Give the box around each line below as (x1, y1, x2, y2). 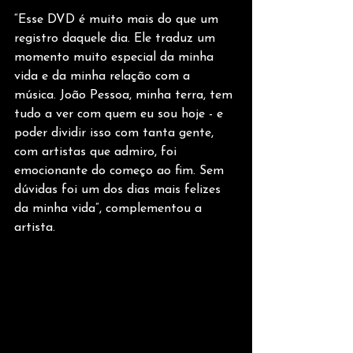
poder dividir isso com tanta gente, (14, 127, 217, 140)
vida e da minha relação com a (14, 70, 194, 84)
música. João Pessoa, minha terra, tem (14, 89, 236, 102)
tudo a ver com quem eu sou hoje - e (14, 108, 227, 121)
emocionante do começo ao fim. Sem (14, 165, 228, 178)
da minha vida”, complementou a (14, 203, 206, 216)
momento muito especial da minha (14, 51, 217, 65)
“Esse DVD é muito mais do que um (14, 13, 222, 27)
